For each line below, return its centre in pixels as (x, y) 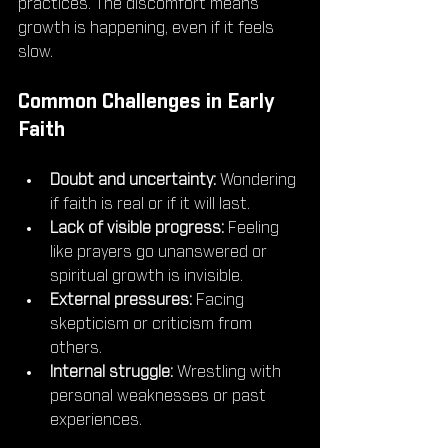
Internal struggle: (111, 372)
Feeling (253, 228)
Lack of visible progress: (137, 228)
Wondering (258, 180)
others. (76, 348)
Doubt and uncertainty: (133, 180)
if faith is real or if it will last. (150, 204)
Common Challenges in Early (149, 102)
